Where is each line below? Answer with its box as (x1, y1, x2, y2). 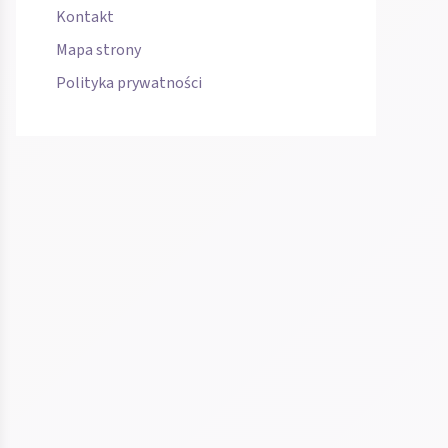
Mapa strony (56, 39, 141, 62)
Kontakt (56, 6, 114, 29)
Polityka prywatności (56, 72, 202, 95)
